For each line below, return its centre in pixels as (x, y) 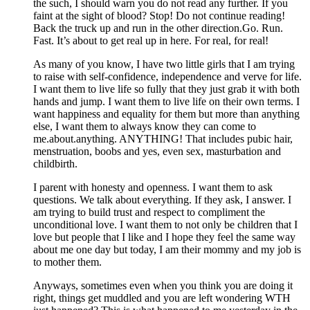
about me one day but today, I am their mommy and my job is (167, 249)
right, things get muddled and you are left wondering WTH (162, 298)
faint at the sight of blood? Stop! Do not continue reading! (159, 15)
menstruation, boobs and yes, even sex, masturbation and (157, 151)
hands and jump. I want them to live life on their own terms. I (166, 101)
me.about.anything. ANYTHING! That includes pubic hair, (163, 138)
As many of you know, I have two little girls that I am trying (164, 64)
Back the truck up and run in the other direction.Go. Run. (158, 28)
